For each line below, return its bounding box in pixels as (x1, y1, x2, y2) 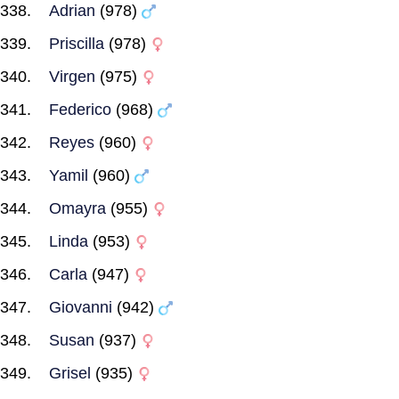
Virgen (49, 68, 95, 85)
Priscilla (49, 35, 104, 53)
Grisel (49, 364, 91, 382)
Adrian (49, 2, 95, 20)
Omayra (49, 199, 106, 217)
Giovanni (49, 298, 112, 316)
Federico (49, 101, 111, 118)
